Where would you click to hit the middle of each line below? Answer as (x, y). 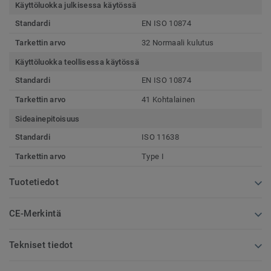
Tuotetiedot (34, 182)
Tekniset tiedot (41, 245)
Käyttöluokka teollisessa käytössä (77, 62)
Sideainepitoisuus (47, 119)
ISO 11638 (160, 137)
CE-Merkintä (35, 213)
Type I (153, 156)
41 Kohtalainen (168, 99)
